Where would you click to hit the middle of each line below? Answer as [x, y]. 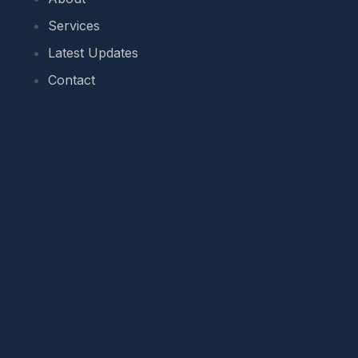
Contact [72, 80]
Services [74, 25]
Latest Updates [93, 52]
